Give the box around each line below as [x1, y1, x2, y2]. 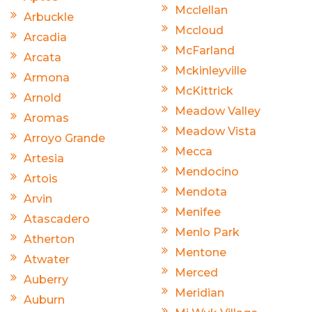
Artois [24, 171, 58, 185]
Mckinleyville [175, 63, 247, 77]
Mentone [175, 245, 226, 259]
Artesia [24, 151, 64, 165]
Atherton [24, 232, 75, 246]
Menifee [175, 205, 221, 219]
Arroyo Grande [24, 131, 105, 145]
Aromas [24, 111, 69, 125]
